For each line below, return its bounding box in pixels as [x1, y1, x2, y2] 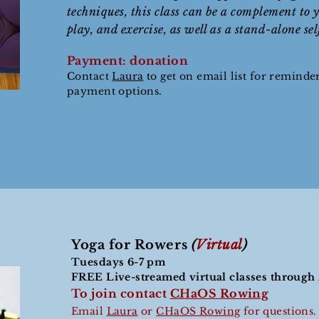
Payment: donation [67, 53, 192, 68]
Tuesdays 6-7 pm [71, 256, 169, 268]
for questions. [240, 305, 317, 318]
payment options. [67, 85, 162, 98]
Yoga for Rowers [71, 237, 192, 253]
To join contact [71, 286, 170, 300]
